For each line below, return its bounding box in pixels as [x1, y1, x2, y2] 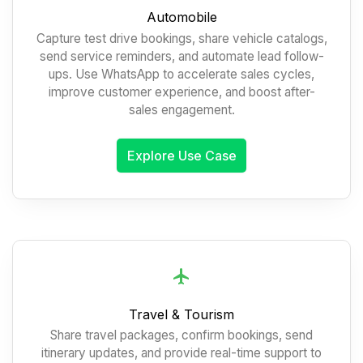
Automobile [146, 9, 217, 26]
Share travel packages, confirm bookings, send [50, 327, 313, 343]
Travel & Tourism [129, 305, 234, 322]
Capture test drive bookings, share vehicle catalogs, [36, 30, 327, 46]
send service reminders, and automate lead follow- [39, 48, 324, 64]
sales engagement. [128, 101, 235, 117]
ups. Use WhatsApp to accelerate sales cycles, [49, 66, 314, 82]
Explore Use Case [126, 147, 237, 164]
